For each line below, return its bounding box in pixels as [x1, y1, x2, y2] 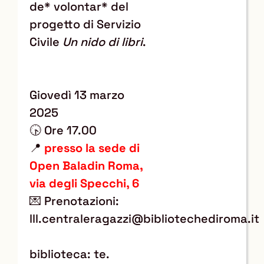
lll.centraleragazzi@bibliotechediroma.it [29, 210, 259, 226]
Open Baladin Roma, [29, 157, 143, 173]
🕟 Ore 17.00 [29, 122, 97, 138]
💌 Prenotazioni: [29, 193, 119, 209]
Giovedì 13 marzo [29, 87, 124, 103]
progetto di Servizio [29, 16, 141, 32]
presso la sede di [44, 140, 140, 156]
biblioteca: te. [29, 246, 109, 262]
